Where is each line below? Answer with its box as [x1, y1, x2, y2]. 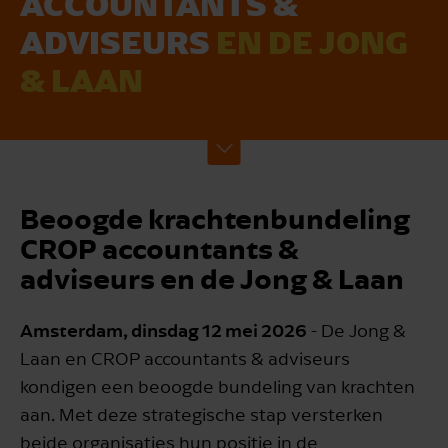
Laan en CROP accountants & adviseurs [20, 348, 350, 370]
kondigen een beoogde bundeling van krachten [20, 376, 415, 398]
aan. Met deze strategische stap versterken [20, 404, 383, 426]
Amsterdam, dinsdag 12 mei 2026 [20, 318, 307, 342]
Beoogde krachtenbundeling [20, 200, 410, 236]
